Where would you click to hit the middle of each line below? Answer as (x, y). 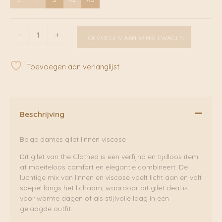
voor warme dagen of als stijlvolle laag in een (94, 198)
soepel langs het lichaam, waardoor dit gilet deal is (104, 188)
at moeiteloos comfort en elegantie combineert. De (104, 167)
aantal (20, 104)
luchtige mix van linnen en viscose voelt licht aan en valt (111, 177)
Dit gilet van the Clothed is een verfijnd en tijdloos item (109, 156)
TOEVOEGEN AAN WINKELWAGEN (134, 38)
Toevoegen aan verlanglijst (73, 66)
